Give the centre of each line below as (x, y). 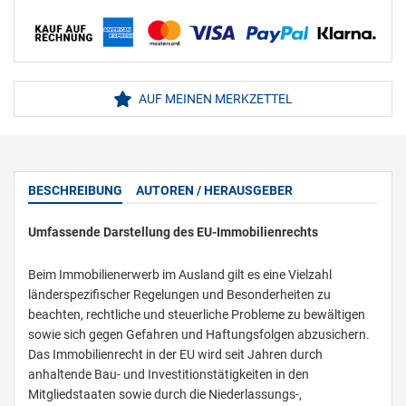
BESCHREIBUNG (75, 191)
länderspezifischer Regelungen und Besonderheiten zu (179, 295)
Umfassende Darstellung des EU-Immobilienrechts (173, 232)
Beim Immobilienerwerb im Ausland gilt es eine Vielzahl (180, 275)
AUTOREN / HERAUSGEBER (214, 191)
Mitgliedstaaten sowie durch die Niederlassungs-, (165, 395)
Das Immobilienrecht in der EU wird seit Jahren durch (175, 355)
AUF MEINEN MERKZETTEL (214, 99)
